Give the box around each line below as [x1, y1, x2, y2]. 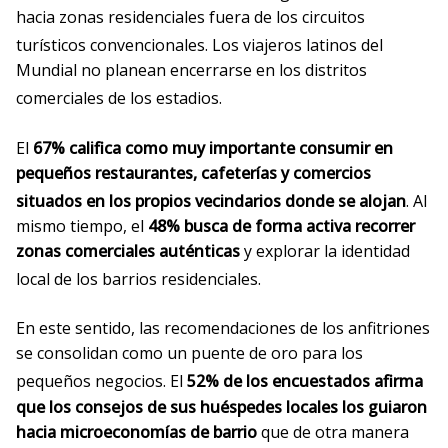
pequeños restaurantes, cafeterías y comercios [16, 161, 371, 184]
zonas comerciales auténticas [16, 239, 240, 262]
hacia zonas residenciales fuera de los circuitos [16, 5, 365, 28]
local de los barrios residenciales [16, 268, 258, 291]
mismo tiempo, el [16, 214, 148, 237]
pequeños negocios [16, 370, 163, 393]
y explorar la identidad [240, 239, 410, 262]
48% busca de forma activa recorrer [148, 214, 415, 237]
